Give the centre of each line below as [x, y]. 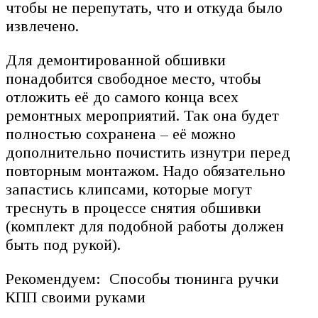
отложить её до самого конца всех [122, 97]
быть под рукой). [63, 244]
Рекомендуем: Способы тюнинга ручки [142, 278]
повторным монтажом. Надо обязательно [146, 170]
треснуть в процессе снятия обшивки [133, 207]
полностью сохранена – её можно [121, 133]
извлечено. [42, 26]
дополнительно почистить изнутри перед [148, 152]
